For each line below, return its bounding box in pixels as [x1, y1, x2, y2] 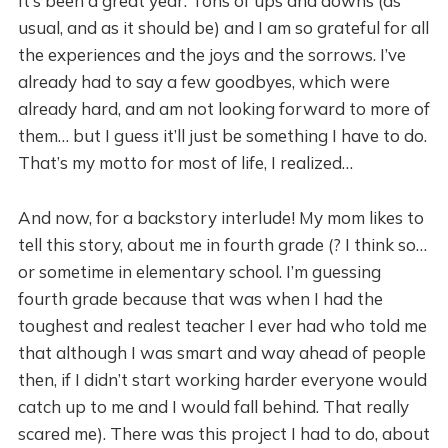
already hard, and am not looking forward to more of [17, 98, 430, 119]
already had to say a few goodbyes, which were [17, 71, 390, 92]
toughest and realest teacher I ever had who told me [17, 315, 427, 336]
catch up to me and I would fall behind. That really [17, 396, 409, 417]
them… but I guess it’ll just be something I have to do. [17, 125, 427, 146]
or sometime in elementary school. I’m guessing [17, 261, 381, 282]
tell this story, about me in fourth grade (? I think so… [17, 234, 427, 255]
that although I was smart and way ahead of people [17, 342, 426, 363]
